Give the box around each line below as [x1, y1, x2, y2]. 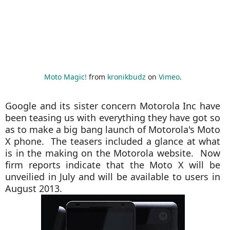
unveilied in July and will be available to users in [5, 170, 221, 183]
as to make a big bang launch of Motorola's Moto [5, 123, 221, 136]
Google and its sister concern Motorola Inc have [5, 100, 221, 112]
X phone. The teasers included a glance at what [5, 135, 221, 147]
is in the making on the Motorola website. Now [5, 147, 221, 159]
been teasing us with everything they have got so [5, 111, 221, 124]
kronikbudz [107, 72, 146, 82]
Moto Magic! [44, 72, 87, 82]
